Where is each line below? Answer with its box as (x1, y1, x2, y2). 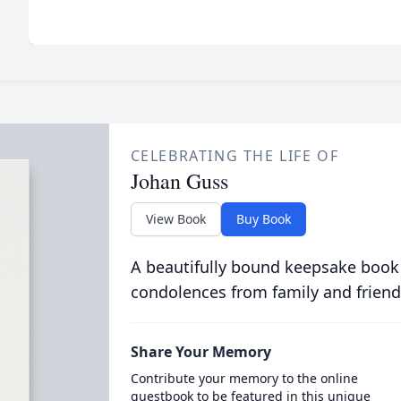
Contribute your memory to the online (130, 370, 358, 387)
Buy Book (235, 210, 291, 227)
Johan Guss (130, 166, 228, 195)
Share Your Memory (130, 342, 271, 362)
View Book (145, 210, 206, 227)
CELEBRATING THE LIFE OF (130, 146, 339, 166)
